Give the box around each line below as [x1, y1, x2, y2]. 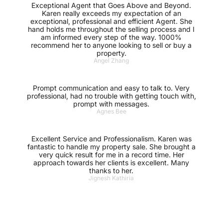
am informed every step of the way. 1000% [41, 33, 182, 41]
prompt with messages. [73, 100, 150, 108]
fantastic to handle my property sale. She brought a [27, 142, 196, 151]
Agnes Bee [96, 108, 126, 115]
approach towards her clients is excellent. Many [33, 158, 190, 167]
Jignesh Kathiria [89, 174, 134, 182]
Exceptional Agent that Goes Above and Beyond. [31, 1, 192, 9]
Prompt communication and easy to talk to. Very [33, 84, 190, 92]
